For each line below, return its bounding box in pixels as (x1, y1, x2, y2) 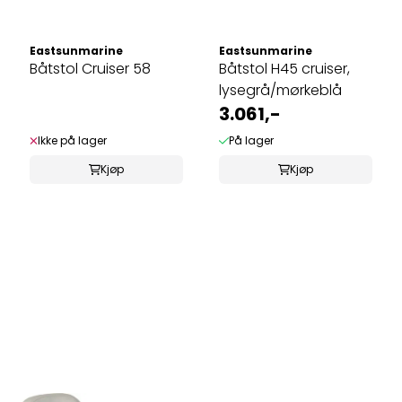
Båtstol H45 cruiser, (219, 58, 350, 80)
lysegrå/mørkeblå (219, 80, 342, 101)
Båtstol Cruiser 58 (30, 58, 151, 80)
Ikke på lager (38, 133, 107, 149)
